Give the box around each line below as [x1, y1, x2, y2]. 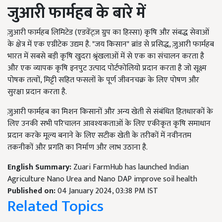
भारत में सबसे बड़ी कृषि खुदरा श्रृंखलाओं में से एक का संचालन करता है [7, 50, 204, 63]
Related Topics [7, 193, 104, 220]
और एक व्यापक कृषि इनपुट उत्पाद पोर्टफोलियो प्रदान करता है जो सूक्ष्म [7, 61, 207, 75]
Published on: [7, 184, 57, 198]
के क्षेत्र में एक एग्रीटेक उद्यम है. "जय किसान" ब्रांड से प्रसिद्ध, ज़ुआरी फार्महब [7, 38, 214, 51]
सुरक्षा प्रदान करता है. [7, 85, 67, 99]
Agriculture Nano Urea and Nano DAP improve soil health [7, 172, 197, 186]
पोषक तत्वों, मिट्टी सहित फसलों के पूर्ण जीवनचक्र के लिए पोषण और [7, 73, 199, 87]
